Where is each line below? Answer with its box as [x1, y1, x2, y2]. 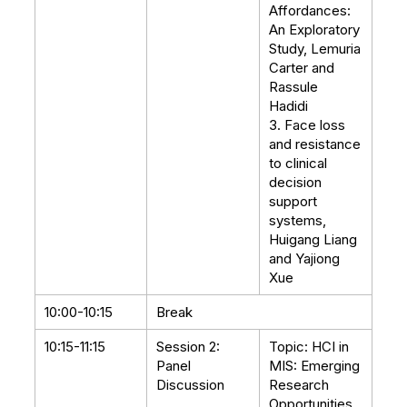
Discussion [156, 376, 224, 393]
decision [269, 174, 322, 191]
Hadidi [269, 97, 312, 114]
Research [269, 376, 329, 393]
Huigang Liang [269, 231, 357, 248]
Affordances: [269, 2, 351, 19]
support [269, 193, 317, 210]
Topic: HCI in [269, 338, 349, 355]
